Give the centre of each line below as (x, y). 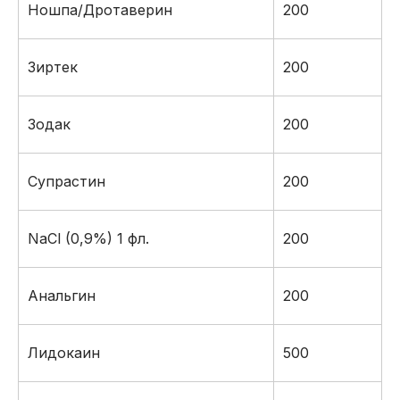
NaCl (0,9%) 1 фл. (88, 238)
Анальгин (62, 296)
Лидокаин (64, 353)
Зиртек (53, 67)
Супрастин (67, 181)
